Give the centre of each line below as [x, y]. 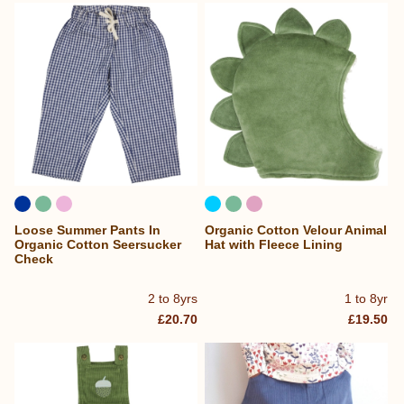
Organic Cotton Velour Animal [296, 230]
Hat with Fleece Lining [274, 245]
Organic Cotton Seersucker [98, 245]
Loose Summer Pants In [87, 230]
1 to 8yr [367, 298]
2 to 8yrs [173, 298]
